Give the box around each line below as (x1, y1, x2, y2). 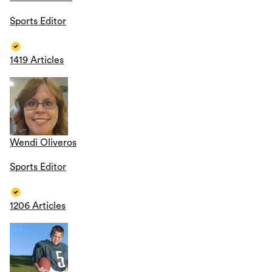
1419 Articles (10, 55, 64, 65)
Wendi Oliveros (10, 137, 76, 148)
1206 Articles (10, 200, 66, 211)
